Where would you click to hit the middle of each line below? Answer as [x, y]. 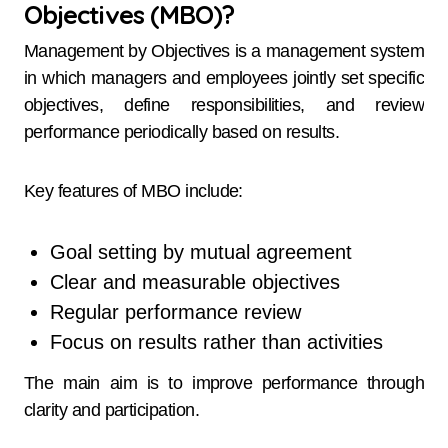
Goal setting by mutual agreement [200, 251]
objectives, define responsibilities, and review [224, 104]
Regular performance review [175, 311]
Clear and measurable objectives [194, 281]
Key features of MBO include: [133, 190]
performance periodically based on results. [182, 131]
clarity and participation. [111, 409]
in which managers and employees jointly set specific [224, 77]
